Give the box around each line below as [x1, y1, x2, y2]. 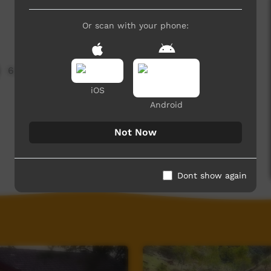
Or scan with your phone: [82, 20, 189, 30]
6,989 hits [8, 65, 55, 76]
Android [150, 99, 183, 109]
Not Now [114, 126, 157, 138]
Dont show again [177, 170, 247, 180]
